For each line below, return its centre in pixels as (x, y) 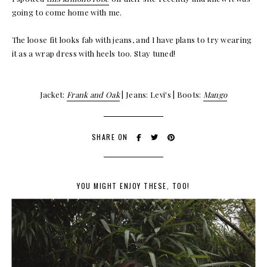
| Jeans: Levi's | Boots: (162, 94)
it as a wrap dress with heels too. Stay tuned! (94, 53)
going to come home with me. (67, 12)
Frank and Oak (93, 94)
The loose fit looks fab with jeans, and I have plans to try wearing (132, 39)
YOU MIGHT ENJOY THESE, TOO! (133, 185)
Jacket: (53, 94)
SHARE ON (111, 136)
